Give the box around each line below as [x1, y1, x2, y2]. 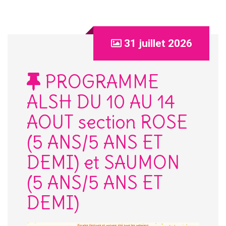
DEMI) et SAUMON [27, 151, 180, 175]
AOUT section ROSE [27, 111, 188, 134]
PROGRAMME [40, 71, 159, 94]
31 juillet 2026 [124, 37, 192, 50]
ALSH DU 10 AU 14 [27, 91, 175, 114]
